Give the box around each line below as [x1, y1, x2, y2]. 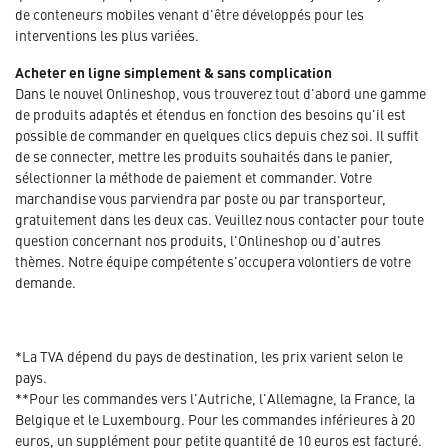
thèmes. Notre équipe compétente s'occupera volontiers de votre [15, 250, 411, 271]
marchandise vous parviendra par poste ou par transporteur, [15, 187, 386, 208]
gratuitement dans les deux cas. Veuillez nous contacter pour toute [15, 208, 424, 229]
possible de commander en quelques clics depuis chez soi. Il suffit [15, 124, 419, 145]
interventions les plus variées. [15, 24, 199, 45]
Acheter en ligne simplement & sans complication [15, 61, 332, 82]
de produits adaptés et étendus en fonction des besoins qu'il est [15, 103, 406, 124]
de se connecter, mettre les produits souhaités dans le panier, [15, 145, 393, 166]
